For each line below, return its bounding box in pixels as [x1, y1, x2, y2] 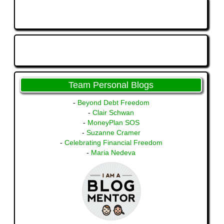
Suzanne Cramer [86, 128, 140, 136]
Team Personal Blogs [68, 79, 153, 90]
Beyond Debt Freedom [77, 98, 149, 106]
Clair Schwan [92, 108, 134, 116]
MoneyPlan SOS [87, 118, 139, 126]
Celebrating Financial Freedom [64, 138, 162, 146]
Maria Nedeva [91, 148, 135, 156]
